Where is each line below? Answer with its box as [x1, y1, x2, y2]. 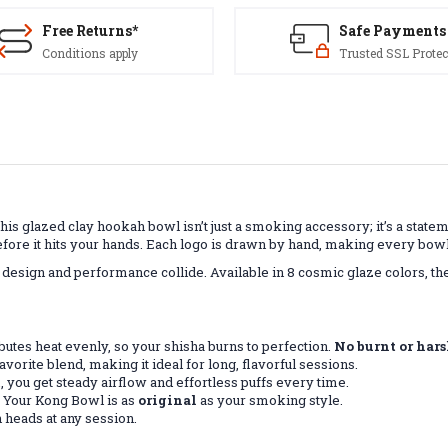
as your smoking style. [197, 390, 344, 409]
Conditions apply [42, 45, 138, 61]
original [138, 390, 198, 409]
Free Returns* [42, 21, 138, 40]
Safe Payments [338, 21, 446, 40]
